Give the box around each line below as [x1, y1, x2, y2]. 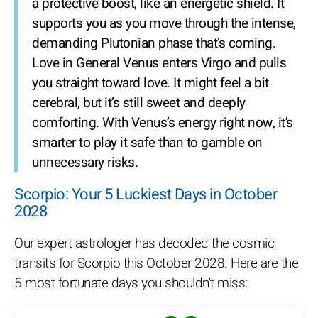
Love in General [32, 53, 120, 73]
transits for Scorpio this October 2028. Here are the [14, 253, 298, 273]
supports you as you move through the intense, [32, 13, 296, 33]
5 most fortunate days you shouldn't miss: [14, 273, 248, 293]
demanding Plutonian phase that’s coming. [32, 33, 275, 53]
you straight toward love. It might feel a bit [32, 73, 269, 93]
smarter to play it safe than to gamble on [32, 133, 263, 153]
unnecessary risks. [32, 153, 138, 172]
